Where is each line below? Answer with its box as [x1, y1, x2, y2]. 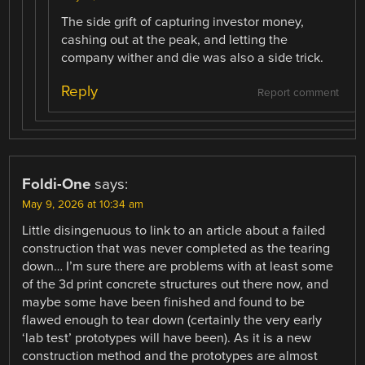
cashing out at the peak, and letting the [61, 31, 288, 48]
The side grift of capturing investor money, [61, 13, 305, 30]
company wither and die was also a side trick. [61, 49, 324, 66]
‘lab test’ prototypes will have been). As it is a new [22, 330, 312, 347]
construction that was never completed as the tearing [22, 240, 331, 257]
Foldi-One [22, 175, 91, 194]
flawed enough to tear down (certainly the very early [22, 312, 323, 329]
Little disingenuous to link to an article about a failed [22, 222, 326, 240]
